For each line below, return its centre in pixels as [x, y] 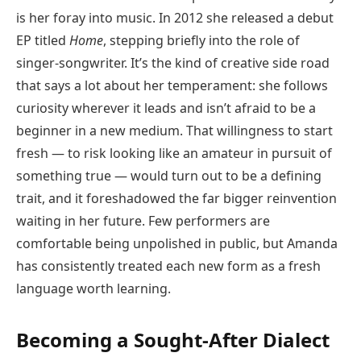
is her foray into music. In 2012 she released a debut [175, 17]
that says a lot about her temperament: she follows [172, 85]
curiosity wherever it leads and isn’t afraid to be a [166, 108]
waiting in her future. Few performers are [143, 220]
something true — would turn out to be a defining [169, 175]
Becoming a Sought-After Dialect [173, 340]
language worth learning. [93, 288]
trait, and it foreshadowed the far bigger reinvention [176, 198]
